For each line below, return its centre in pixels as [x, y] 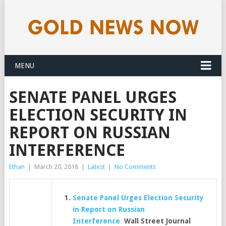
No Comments [135, 167]
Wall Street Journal [156, 221]
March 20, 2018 [56, 167]
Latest [96, 167]
